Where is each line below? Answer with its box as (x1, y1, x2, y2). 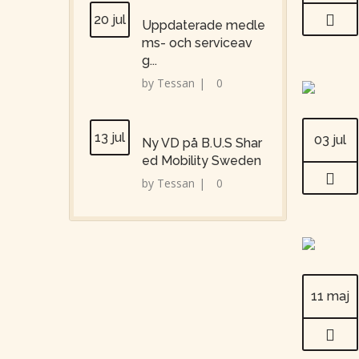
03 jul (314, 131, 346, 147)
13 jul (95, 130, 125, 146)
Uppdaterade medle (142, 18, 265, 34)
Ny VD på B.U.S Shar (142, 135, 262, 151)
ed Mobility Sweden (142, 153, 261, 169)
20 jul (94, 11, 126, 27)
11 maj (311, 288, 349, 304)
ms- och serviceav (142, 35, 252, 51)
